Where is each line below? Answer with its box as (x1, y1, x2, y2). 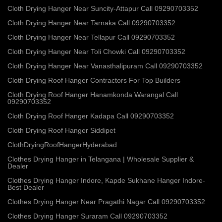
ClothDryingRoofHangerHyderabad (7, 140, 117, 149)
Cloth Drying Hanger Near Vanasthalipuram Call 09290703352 (7, 61, 203, 70)
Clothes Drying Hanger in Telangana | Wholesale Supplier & (7, 155, 194, 163)
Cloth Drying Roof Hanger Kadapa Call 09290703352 (7, 111, 174, 120)
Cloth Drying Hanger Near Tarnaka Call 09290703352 (7, 18, 175, 27)
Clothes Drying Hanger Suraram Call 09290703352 (7, 212, 167, 220)
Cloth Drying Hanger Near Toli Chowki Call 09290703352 (7, 47, 185, 55)
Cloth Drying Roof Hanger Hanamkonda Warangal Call (7, 90, 178, 99)
